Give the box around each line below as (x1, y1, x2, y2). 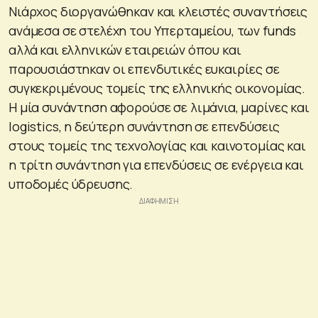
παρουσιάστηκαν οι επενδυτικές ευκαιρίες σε (9, 60, 280, 77)
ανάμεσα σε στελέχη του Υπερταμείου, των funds (9, 21, 297, 39)
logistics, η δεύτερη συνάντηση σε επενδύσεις (9, 117, 280, 135)
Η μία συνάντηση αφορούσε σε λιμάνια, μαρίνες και (9, 98, 309, 116)
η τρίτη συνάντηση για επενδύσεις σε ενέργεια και (9, 155, 304, 173)
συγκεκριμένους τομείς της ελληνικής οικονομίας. (9, 79, 305, 97)
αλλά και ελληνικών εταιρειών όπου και (9, 40, 241, 58)
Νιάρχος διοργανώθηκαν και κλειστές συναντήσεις (9, 2, 308, 20)
